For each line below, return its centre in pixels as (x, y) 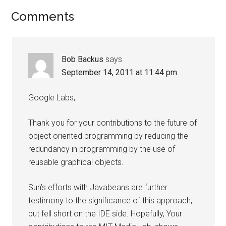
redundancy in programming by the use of (102, 149)
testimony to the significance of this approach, (110, 201)
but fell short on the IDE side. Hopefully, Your (105, 214)
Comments (43, 16)
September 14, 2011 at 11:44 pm (120, 72)
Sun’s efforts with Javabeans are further (98, 187)
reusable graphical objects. (76, 162)
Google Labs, (52, 98)
